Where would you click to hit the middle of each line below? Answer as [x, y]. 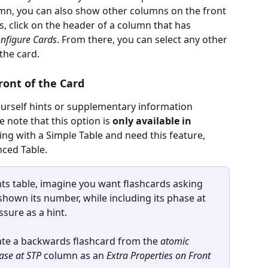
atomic [176, 241]
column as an [74, 256]
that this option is [71, 121]
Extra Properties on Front [160, 256]
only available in [153, 121]
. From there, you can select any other [143, 40]
